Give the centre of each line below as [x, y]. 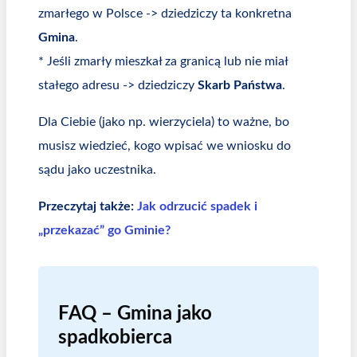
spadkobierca [115, 337]
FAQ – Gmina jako [135, 314]
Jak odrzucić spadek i [197, 206]
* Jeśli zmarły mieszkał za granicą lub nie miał [163, 61]
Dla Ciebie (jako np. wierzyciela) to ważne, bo [164, 122]
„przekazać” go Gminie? [104, 230]
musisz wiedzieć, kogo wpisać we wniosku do [165, 145]
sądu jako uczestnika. [97, 169]
